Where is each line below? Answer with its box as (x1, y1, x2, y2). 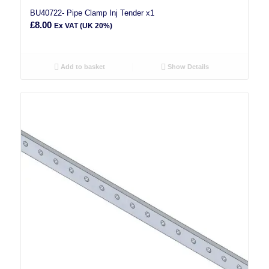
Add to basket (58, 63, 105, 71)
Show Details (166, 63, 210, 71)
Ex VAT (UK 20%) (53, 22, 112, 31)
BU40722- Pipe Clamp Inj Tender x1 (29, 8, 154, 18)
